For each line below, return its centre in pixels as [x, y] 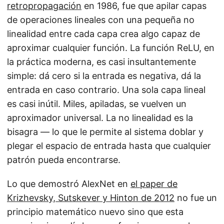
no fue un [196, 198]
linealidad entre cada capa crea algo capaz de [103, 34]
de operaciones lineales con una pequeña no [101, 20]
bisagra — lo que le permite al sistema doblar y [105, 132]
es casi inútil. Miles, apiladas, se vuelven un [97, 104]
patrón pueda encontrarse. [64, 160]
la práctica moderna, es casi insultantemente [101, 62]
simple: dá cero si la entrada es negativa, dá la [104, 76]
